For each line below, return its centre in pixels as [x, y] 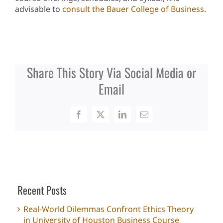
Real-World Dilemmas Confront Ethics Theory [109, 209]
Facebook [93, 118]
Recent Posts [42, 190]
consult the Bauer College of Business [133, 9]
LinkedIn [136, 118]
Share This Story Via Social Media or [111, 73]
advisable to [38, 9]
